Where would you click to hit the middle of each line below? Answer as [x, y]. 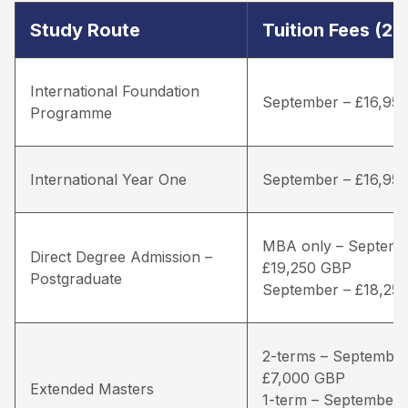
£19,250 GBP [307, 267]
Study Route [85, 30]
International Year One [108, 179]
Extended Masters [92, 388]
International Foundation [115, 91]
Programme [71, 112]
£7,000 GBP [304, 377]
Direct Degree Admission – [121, 256]
